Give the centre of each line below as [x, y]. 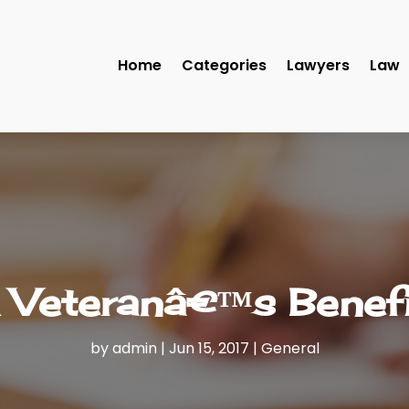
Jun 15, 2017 [209, 349]
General [290, 349]
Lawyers [318, 66]
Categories [224, 66]
